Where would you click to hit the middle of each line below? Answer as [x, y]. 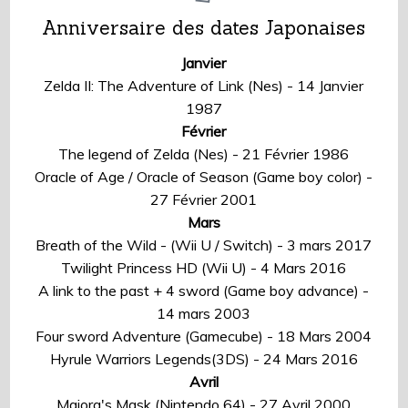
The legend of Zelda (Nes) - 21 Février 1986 [204, 154]
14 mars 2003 [204, 314]
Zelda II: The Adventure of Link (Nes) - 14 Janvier [204, 86]
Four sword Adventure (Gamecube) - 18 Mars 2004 [204, 337]
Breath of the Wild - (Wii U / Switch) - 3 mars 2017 [204, 245]
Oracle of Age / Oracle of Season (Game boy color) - [204, 177]
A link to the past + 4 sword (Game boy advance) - [204, 291]
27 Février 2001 [204, 200]
